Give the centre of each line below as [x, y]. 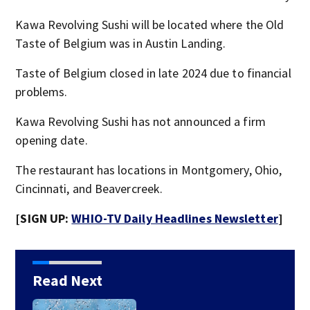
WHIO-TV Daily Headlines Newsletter [175, 218]
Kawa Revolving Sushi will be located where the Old [150, 25]
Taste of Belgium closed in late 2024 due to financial [153, 73]
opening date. [52, 140]
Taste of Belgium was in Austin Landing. [121, 43]
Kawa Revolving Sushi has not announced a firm [140, 121]
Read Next [67, 280]
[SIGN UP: [44, 218]
